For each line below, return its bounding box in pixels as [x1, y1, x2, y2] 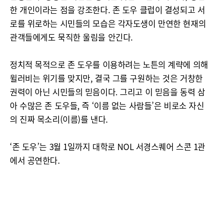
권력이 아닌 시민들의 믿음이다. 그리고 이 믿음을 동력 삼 [10, 86, 205, 98]
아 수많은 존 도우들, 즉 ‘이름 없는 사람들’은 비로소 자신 [10, 99, 204, 111]
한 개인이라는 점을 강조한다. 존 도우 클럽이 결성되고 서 [10, 3, 205, 16]
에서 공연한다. [10, 154, 60, 166]
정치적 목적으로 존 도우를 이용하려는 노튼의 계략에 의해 [10, 58, 208, 70]
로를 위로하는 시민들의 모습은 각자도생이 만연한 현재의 [10, 17, 206, 29]
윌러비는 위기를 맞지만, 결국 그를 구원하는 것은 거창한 [10, 72, 203, 84]
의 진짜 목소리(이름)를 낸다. [10, 113, 108, 125]
